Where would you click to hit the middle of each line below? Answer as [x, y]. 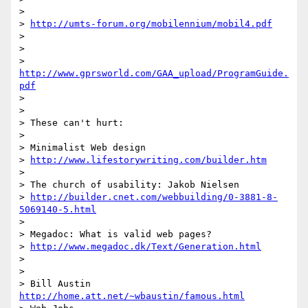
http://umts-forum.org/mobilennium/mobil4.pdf [151, 24]
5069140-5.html [58, 210]
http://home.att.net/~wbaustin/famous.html [132, 296]
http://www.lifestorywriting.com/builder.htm [148, 160]
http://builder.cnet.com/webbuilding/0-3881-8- [154, 197]
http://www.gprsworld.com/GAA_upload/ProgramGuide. [154, 74]
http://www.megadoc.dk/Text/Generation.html [146, 247]
